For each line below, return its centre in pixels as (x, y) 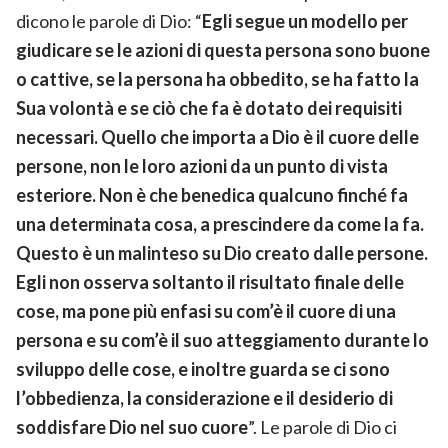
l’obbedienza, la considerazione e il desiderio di (204, 397)
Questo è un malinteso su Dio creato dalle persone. (222, 252)
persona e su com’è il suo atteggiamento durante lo (222, 339)
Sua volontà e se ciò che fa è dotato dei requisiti (209, 107)
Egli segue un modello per (305, 20)
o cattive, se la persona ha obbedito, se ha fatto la (217, 78)
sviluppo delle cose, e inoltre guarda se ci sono (203, 368)
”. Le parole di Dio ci (322, 426)
